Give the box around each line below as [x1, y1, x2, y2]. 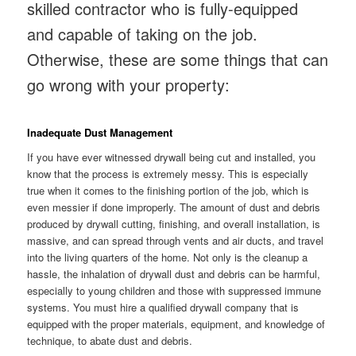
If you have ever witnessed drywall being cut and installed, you [27, 149, 316, 165]
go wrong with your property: [27, 73, 230, 97]
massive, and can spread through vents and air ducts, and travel [27, 233, 324, 249]
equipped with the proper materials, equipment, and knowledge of [27, 316, 326, 332]
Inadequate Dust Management [27, 124, 173, 140]
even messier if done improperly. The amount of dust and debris [27, 199, 321, 215]
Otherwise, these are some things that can [27, 48, 329, 72]
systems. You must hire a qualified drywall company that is [27, 300, 300, 315]
